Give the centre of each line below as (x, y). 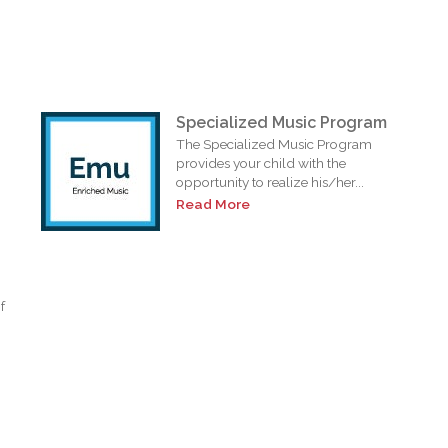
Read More (213, 203)
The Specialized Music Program (274, 143)
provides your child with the (261, 162)
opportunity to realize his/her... (270, 181)
